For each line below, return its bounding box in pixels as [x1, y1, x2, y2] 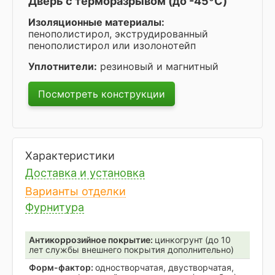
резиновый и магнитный [97, 60, 219, 72]
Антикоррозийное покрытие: [29, 234, 155, 245]
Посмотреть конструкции [38, 87, 165, 100]
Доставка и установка [25, 166, 145, 179]
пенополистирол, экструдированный [28, 27, 208, 40]
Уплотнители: [28, 60, 97, 72]
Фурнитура [25, 200, 84, 214]
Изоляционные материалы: [28, 15, 165, 28]
